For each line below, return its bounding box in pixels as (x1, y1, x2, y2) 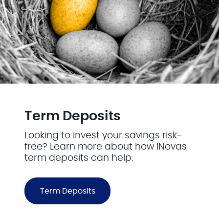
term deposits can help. (24, 153, 133, 163)
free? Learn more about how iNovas (24, 142, 187, 152)
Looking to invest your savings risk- (24, 131, 182, 141)
